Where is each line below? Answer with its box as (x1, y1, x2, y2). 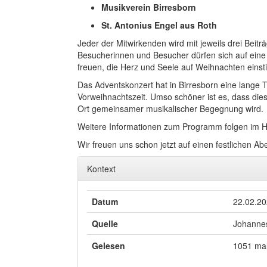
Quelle (92, 218, 118, 229)
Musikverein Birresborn (101, 1, 196, 13)
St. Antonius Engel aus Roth (101, 19, 217, 31)
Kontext (87, 163, 116, 175)
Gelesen (92, 240, 125, 252)
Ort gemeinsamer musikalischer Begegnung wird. (77, 103, 263, 114)
